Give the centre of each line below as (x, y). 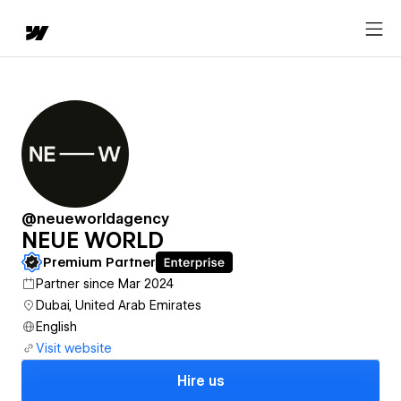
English (56, 327)
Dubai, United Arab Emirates (119, 305)
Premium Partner (99, 262)
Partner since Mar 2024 (105, 284)
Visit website (74, 348)
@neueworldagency (96, 219)
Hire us (200, 381)
